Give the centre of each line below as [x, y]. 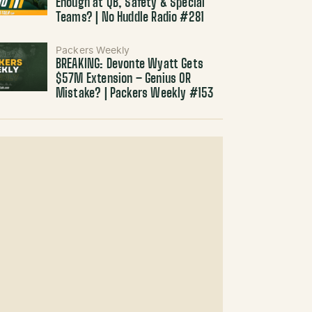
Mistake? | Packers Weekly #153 [134, 94]
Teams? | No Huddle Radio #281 [130, 18]
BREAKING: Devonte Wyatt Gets [129, 65]
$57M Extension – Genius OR [123, 79]
